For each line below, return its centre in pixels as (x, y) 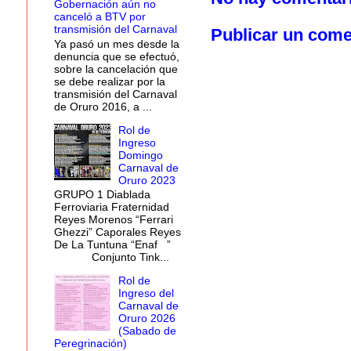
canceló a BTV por (100, 16)
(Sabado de (148, 331)
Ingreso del (147, 293)
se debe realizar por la (109, 81)
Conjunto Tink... (111, 257)
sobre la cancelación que (116, 69)
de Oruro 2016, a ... (103, 106)
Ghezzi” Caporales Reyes (117, 232)
